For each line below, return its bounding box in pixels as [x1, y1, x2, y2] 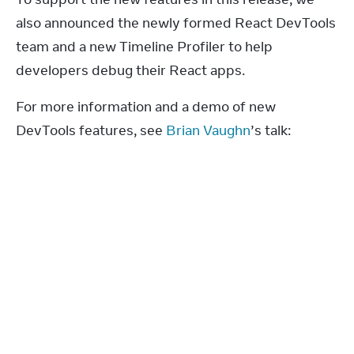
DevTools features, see [16, 122, 166, 139]
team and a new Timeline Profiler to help [16, 38, 273, 55]
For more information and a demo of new [16, 98, 276, 115]
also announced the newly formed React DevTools [16, 14, 336, 32]
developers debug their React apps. [16, 62, 245, 79]
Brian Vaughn [166, 122, 250, 139]
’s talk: [250, 122, 291, 139]
